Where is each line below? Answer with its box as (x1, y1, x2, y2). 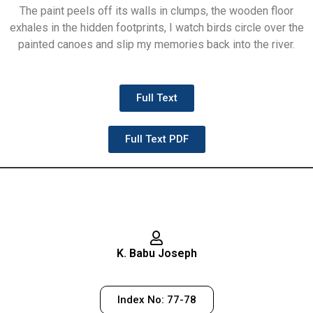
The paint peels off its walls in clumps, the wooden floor (20, 4, 293, 18)
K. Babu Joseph (116, 246, 197, 260)
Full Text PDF (124, 132, 189, 145)
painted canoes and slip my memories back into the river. (18, 38, 295, 52)
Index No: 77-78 (117, 293, 196, 307)
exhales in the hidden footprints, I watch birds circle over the (9, 21, 304, 35)
